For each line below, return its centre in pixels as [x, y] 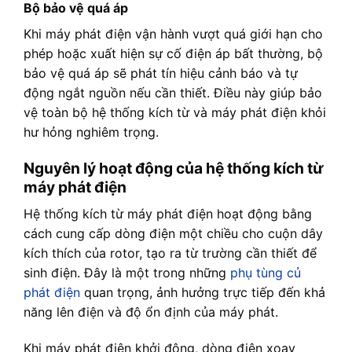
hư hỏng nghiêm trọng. [91, 132]
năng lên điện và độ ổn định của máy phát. [151, 312]
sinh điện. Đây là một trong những [127, 272]
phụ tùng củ [266, 272]
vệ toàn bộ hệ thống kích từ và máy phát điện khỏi [175, 113]
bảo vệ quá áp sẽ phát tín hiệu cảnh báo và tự [161, 73]
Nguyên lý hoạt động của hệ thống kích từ [174, 169]
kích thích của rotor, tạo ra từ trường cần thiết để [170, 253]
